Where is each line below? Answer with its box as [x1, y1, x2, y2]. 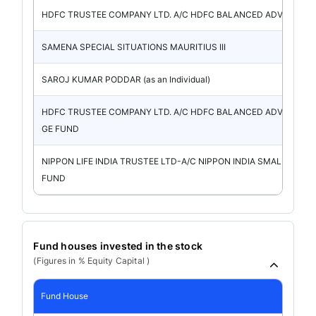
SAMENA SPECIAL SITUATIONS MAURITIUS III [42, 41, 226, 52]
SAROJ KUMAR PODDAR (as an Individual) [42, 73, 211, 85]
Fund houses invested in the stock [33, 239, 202, 252]
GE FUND [42, 123, 80, 134]
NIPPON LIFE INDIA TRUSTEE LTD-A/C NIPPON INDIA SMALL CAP [42, 155, 307, 166]
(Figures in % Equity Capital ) [33, 255, 150, 266]
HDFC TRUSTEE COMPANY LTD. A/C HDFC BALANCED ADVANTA [42, 106, 305, 117]
